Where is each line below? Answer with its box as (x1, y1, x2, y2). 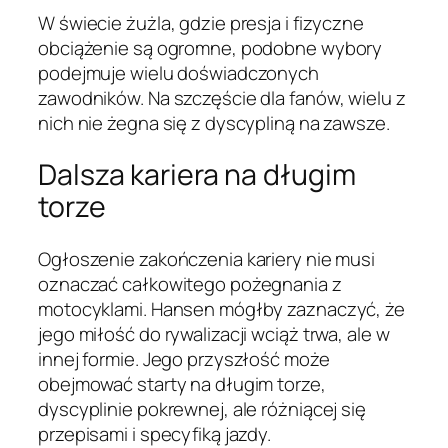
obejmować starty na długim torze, (38, 371, 326, 398)
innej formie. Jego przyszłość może (38, 346, 330, 373)
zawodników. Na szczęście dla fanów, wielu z (38, 84, 406, 111)
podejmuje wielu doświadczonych (38, 59, 319, 86)
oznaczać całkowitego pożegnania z (38, 271, 342, 298)
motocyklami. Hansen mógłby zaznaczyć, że (38, 296, 405, 323)
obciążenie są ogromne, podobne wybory (38, 34, 383, 61)
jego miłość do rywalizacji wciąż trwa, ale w (38, 321, 390, 348)
